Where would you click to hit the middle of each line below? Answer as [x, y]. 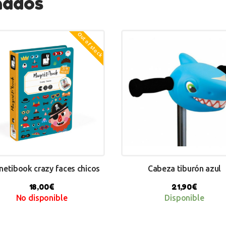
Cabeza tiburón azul [184, 169]
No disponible [42, 198]
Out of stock [90, 45]
